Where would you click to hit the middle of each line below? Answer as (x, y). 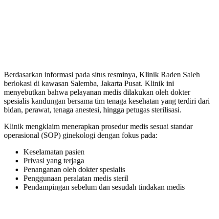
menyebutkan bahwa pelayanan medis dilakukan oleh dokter (97, 92)
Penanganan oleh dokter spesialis (74, 169)
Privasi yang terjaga (54, 160)
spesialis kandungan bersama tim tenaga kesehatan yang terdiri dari (107, 101)
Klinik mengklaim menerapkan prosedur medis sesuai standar (98, 126)
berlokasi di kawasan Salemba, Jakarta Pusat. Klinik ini (89, 83)
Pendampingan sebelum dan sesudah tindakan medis (104, 187)
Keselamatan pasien (54, 152)
